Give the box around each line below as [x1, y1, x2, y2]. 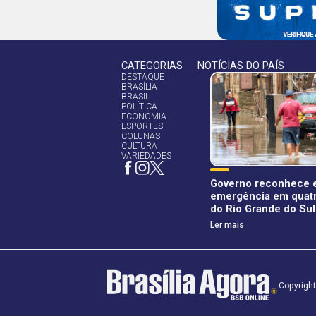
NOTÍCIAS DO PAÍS [197, 59, 284, 72]
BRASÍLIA [121, 81, 158, 92]
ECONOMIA [121, 111, 167, 121]
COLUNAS [121, 130, 161, 141]
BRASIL [121, 91, 150, 102]
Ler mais [210, 219, 245, 230]
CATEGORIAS [121, 59, 183, 72]
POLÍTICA [121, 101, 158, 111]
